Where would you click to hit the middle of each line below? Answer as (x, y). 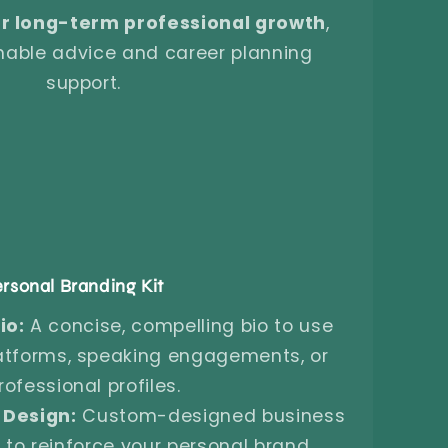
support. (83, 82)
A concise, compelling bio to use (179, 325)
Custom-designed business (211, 415)
